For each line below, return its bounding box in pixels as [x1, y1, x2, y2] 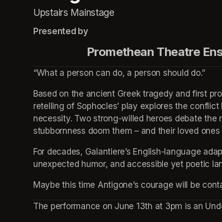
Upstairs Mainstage [33, 6, 114, 18]
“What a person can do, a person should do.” [33, 67, 206, 78]
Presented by [33, 26, 88, 36]
